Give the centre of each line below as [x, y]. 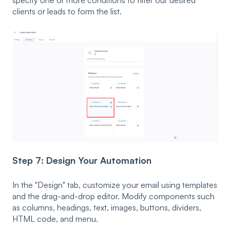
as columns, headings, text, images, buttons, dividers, [107, 207]
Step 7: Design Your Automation [82, 160]
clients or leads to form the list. [67, 12]
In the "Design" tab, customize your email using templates [115, 185]
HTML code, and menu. [55, 218]
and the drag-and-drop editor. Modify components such [113, 196]
